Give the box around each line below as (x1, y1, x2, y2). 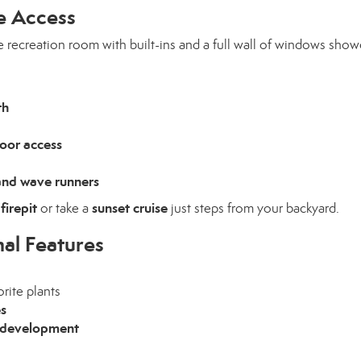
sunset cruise (92, 199, 168, 217)
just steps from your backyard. (168, 200, 339, 217)
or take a (37, 200, 92, 217)
